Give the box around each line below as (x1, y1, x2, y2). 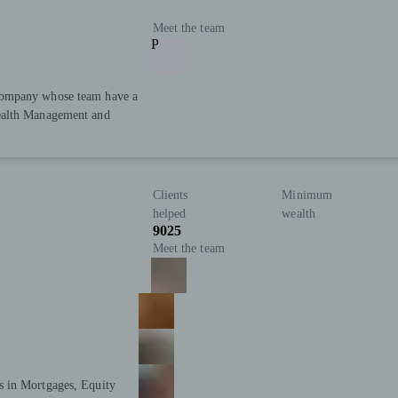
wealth (282, 206, 315, 220)
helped (152, 206, 187, 220)
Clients (152, 187, 188, 202)
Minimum (282, 187, 333, 202)
